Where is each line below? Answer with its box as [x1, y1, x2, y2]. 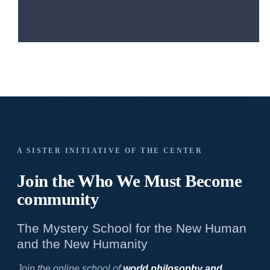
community [16, 190, 99, 209]
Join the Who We [16, 172, 144, 190]
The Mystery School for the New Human [16, 221, 246, 235]
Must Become [143, 172, 242, 190]
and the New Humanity [16, 237, 148, 251]
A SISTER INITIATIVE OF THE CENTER [16, 146, 203, 155]
